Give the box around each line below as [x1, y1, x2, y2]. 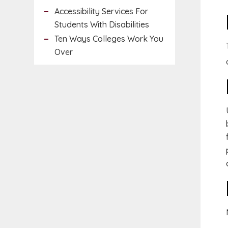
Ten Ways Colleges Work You [54, 34, 163, 44]
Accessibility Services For [54, 6, 148, 16]
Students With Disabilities [54, 19, 149, 30]
